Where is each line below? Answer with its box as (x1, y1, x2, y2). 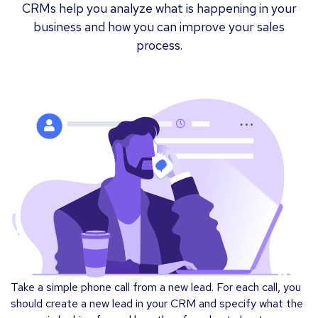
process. (136, 37, 182, 53)
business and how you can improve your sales (33, 18, 285, 35)
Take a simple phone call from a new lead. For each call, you (11, 280, 301, 295)
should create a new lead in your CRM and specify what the (11, 296, 303, 311)
